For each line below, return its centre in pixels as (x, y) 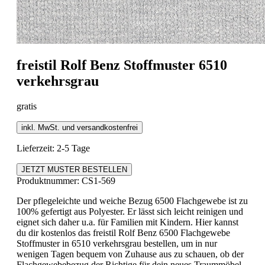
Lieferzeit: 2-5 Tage (53, 148)
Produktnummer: (49, 181)
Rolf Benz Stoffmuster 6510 (142, 65)
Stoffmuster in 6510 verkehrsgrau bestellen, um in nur (117, 244)
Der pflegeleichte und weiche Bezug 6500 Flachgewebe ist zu (132, 201)
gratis (27, 106)
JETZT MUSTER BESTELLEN (74, 170)
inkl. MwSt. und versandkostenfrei (80, 128)
